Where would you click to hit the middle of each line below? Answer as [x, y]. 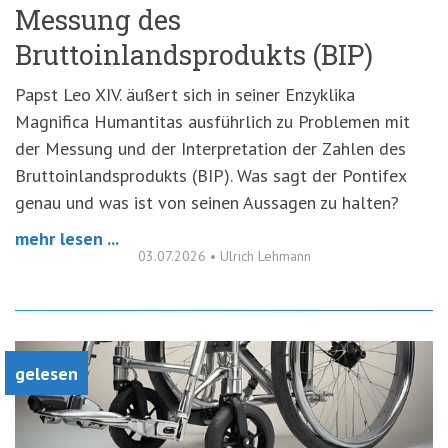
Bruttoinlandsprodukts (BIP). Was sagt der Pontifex [210, 175]
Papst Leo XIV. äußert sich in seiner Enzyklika [185, 94]
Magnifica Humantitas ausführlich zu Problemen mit [212, 121]
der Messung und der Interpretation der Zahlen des [210, 148]
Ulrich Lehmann [265, 255]
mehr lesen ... [67, 238]
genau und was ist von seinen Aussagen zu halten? [207, 202]
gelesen [46, 373]
